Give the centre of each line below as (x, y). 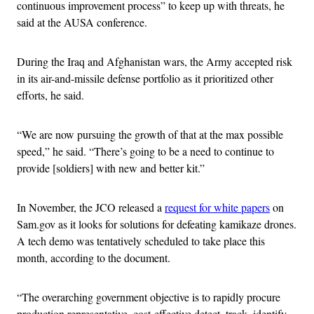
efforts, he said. (50, 95)
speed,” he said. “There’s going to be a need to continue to (145, 151)
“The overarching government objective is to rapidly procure (149, 297)
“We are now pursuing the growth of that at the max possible (150, 135)
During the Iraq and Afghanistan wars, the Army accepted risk (155, 62)
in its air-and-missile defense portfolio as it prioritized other (145, 78)
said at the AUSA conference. (82, 22)
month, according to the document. (94, 258)
